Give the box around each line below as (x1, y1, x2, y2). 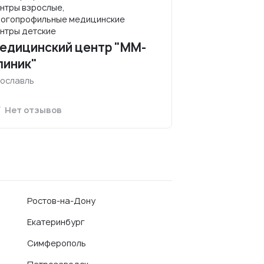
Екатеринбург (27, 216, 85, 227)
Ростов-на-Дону (27, 195, 95, 206)
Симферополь (27, 237, 86, 249)
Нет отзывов (3, 104, 62, 115)
